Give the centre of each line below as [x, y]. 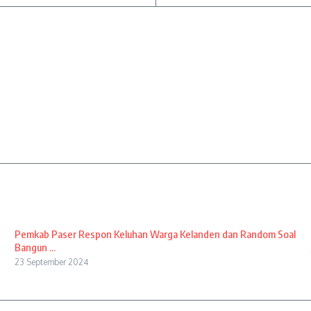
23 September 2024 [51, 262]
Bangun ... [35, 247]
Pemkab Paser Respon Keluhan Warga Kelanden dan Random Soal [155, 234]
